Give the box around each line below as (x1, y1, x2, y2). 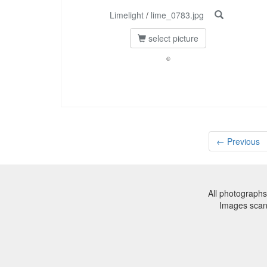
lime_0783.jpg (150, 9, 204, 21)
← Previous (216, 135, 260, 148)
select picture (146, 32, 198, 45)
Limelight (109, 9, 144, 21)
